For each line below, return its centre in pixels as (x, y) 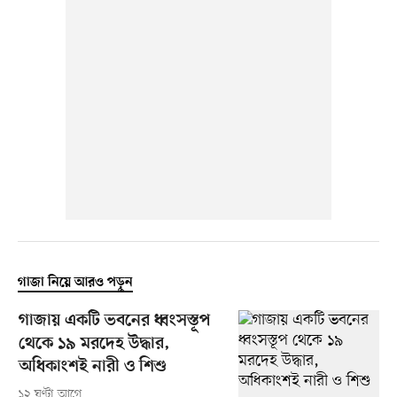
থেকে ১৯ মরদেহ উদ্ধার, (94, 345)
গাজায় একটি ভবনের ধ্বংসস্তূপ (114, 322)
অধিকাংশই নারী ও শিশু (92, 368)
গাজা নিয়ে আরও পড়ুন (75, 283)
